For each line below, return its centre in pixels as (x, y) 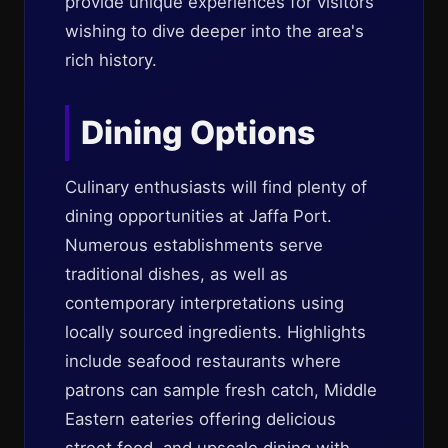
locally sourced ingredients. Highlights (215, 332)
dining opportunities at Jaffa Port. (198, 216)
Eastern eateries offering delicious (200, 419)
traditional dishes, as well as (176, 274)
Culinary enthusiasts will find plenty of (216, 187)
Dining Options (198, 132)
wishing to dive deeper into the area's (214, 31)
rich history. (111, 60)
